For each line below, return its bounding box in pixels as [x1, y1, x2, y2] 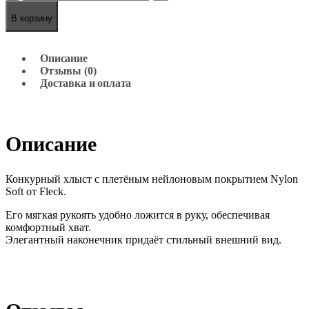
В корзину [11, 13, 52, 24]
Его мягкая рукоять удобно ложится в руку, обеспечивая [6, 209, 270, 221]
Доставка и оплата [40, 77, 132, 90]
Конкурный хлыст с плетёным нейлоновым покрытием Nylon [6, 173, 298, 186]
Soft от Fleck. [6, 186, 66, 198]
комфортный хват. [6, 221, 91, 234]
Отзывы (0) [40, 65, 97, 77]
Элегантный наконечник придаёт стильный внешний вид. [6, 234, 281, 246]
